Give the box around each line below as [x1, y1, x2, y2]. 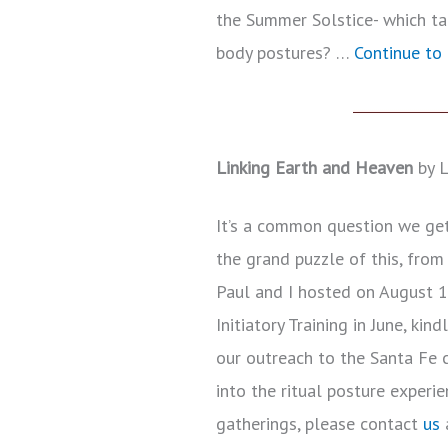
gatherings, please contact [216, 411, 423, 435]
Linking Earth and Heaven [216, 156, 413, 180]
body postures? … [216, 41, 354, 65]
